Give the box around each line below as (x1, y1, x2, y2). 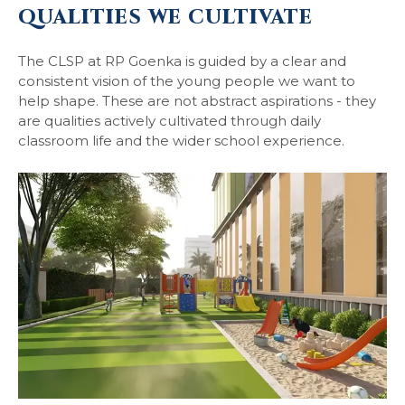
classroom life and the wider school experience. (18, 132, 344, 149)
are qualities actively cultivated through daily (18, 112, 321, 129)
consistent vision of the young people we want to (18, 72, 355, 89)
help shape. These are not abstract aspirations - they (18, 92, 376, 109)
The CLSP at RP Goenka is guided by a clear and (18, 52, 346, 70)
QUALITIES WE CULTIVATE (18, 5, 313, 31)
